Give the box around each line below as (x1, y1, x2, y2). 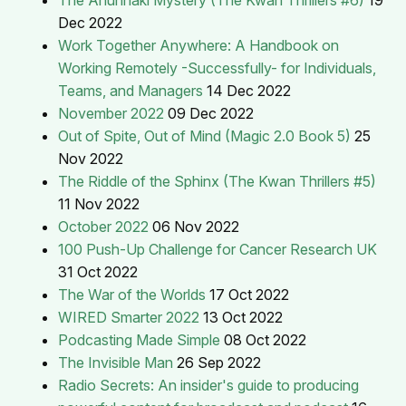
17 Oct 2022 (209, 285, 289, 304)
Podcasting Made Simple (58, 330, 220, 349)
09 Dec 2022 (168, 103, 254, 122)
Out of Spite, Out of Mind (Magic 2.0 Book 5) (58, 126, 351, 145)
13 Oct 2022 (203, 307, 283, 326)
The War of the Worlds (58, 285, 206, 304)
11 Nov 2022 (58, 194, 140, 213)
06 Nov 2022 (152, 217, 239, 236)
